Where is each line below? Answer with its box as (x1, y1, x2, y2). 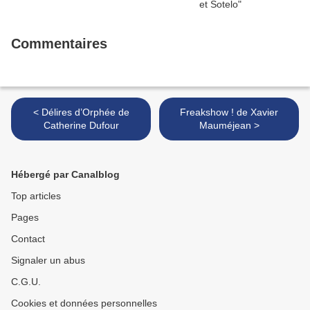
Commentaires (11, 36, 107, 52)
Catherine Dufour (43, 120, 119, 131)
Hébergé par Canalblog (11, 169, 120, 181)
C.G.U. (11, 276, 41, 288)
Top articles (11, 190, 61, 202)
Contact (11, 233, 45, 245)
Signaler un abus (11, 255, 85, 266)
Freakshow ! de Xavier (180, 107, 237, 118)
